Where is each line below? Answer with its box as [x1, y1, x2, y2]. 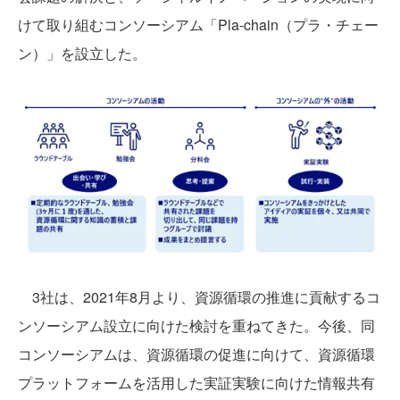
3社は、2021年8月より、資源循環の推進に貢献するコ [18, 286, 380, 307]
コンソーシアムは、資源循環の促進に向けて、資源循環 [18, 343, 375, 364]
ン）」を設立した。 [18, 43, 146, 63]
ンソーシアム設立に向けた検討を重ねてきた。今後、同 [18, 314, 375, 336]
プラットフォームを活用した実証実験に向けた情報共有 [18, 371, 375, 393]
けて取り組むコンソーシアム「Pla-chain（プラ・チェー [18, 14, 379, 35]
